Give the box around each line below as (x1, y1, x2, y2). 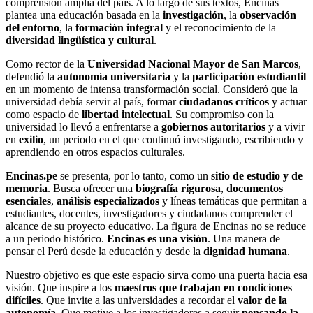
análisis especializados (57, 195, 159, 208)
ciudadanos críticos (179, 96, 269, 108)
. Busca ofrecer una (48, 182, 136, 195)
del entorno (6, 22, 59, 34)
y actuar (269, 96, 307, 108)
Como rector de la (6, 58, 87, 71)
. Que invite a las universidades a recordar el (41, 294, 238, 307)
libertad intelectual (82, 108, 170, 121)
